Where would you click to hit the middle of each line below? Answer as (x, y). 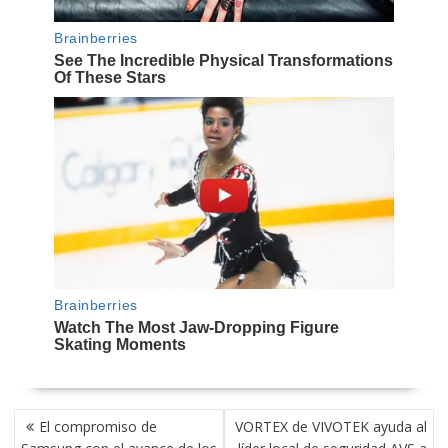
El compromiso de (97, 427)
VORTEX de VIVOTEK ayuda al (331, 427)
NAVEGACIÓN (59, 419)
